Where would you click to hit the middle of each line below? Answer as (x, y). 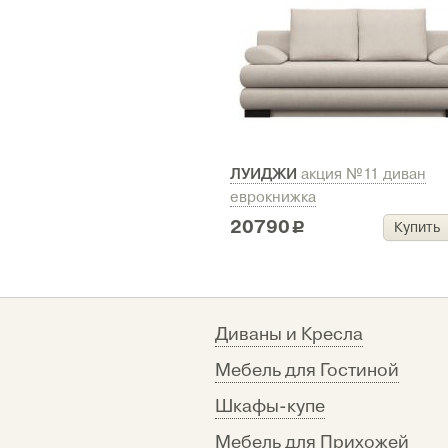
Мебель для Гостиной (307, 370)
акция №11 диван (363, 174)
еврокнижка (273, 197)
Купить (416, 227)
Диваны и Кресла (289, 334)
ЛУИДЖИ (265, 173)
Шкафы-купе (270, 406)
